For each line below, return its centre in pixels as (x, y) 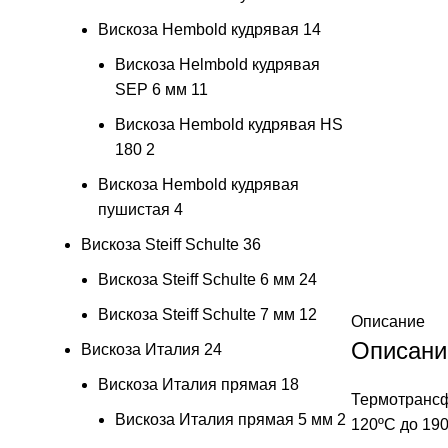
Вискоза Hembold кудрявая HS (229, 124)
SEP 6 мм (151, 89)
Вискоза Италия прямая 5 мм (224, 419)
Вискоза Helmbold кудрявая (217, 64)
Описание (388, 321)
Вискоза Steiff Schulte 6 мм (196, 279)
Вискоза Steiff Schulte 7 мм (196, 314)
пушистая (134, 209)
